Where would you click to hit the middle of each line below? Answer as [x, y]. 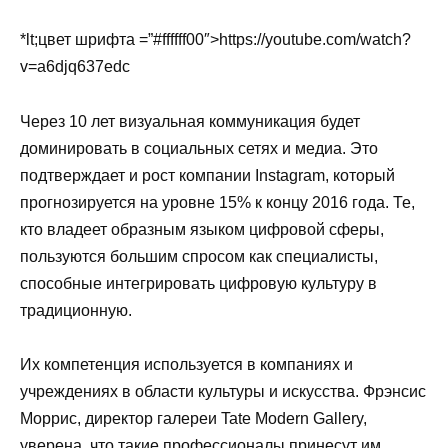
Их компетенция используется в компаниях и [186, 364]
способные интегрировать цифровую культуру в [198, 283]
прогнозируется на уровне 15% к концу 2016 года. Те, [217, 202]
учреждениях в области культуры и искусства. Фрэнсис [223, 391]
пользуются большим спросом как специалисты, [199, 256]
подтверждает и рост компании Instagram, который [207, 175]
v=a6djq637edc [75, 67]
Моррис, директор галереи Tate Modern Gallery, [193, 418]
